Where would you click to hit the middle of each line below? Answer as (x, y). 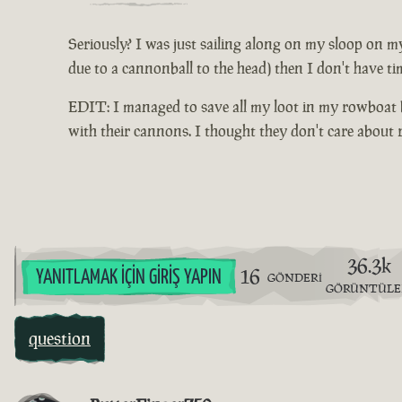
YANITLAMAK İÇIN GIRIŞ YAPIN (129, 277)
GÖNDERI (294, 277)
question (60, 338)
